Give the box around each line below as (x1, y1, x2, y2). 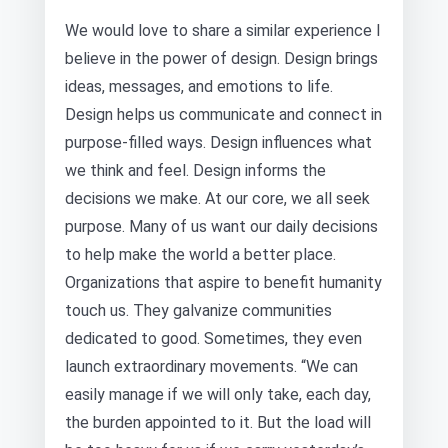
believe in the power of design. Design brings (65, 49, 378, 68)
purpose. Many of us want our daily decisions (65, 217, 378, 236)
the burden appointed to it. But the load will (65, 413, 371, 432)
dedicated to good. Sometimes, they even (65, 329, 362, 348)
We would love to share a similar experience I (65, 21, 381, 40)
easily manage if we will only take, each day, (65, 385, 371, 404)
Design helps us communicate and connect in (65, 105, 382, 124)
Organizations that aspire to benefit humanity (65, 273, 382, 292)
